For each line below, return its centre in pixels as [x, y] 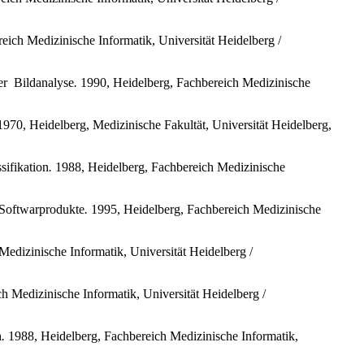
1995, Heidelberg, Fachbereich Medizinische [204, 209]
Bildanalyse [44, 82]
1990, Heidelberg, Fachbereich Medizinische [194, 82]
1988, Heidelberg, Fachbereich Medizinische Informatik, [152, 336]
